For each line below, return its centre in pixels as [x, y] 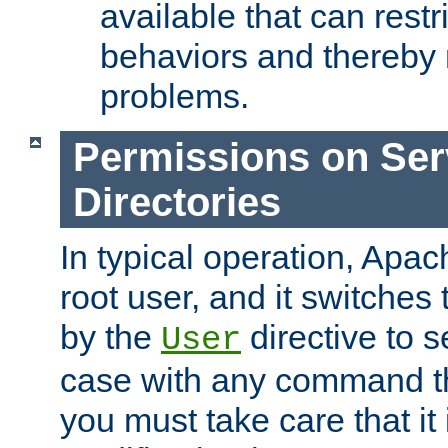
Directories [176, 201]
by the [110, 337]
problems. [174, 96]
